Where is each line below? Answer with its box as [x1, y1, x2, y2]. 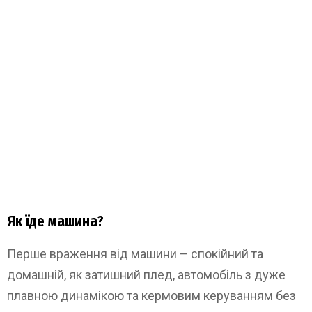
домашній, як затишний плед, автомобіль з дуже [7, 267, 286, 282]
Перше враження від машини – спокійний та [7, 246, 263, 261]
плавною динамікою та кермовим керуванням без [7, 288, 296, 303]
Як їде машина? [7, 212, 104, 231]
